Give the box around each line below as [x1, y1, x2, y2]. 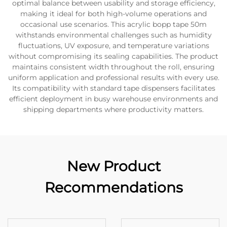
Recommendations [44, 179, 183, 196]
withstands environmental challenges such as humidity [15, 30, 212, 40]
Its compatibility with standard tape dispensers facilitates [12, 84, 215, 93]
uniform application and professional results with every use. [8, 73, 219, 82]
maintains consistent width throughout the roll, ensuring [12, 62, 215, 71]
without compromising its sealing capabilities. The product [9, 52, 218, 61]
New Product [66, 158, 161, 175]
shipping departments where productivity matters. [23, 105, 204, 114]
